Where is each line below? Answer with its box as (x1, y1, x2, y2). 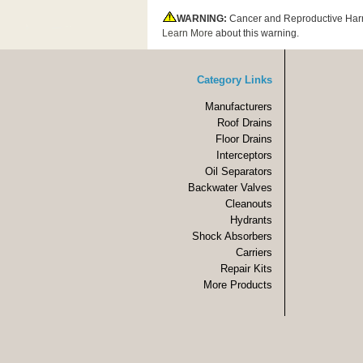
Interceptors (216, 149, 272, 162)
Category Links (197, 74, 272, 87)
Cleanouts (225, 198, 272, 211)
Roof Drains (217, 117, 272, 130)
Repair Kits (220, 263, 272, 275)
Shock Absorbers (192, 230, 272, 243)
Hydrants (230, 214, 272, 227)
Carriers (236, 246, 272, 259)
